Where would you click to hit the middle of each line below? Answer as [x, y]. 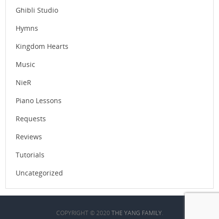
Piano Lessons [39, 101]
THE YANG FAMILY [136, 213]
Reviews [29, 137]
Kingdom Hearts [42, 46]
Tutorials [30, 155]
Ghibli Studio [37, 10]
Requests [31, 119]
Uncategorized [40, 173]
